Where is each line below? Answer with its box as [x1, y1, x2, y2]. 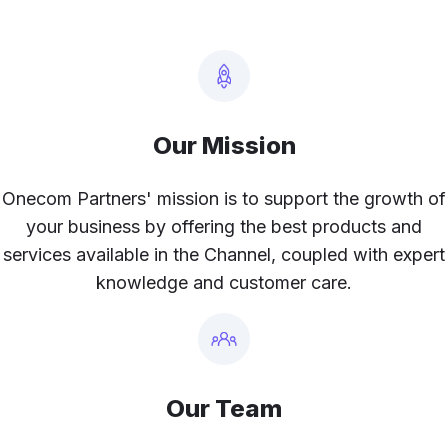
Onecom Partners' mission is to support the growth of [2, 188, 446, 210]
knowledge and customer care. [96, 272, 352, 294]
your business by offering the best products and [26, 216, 422, 238]
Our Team [166, 394, 282, 424]
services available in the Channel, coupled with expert [3, 244, 445, 266]
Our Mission [152, 131, 296, 161]
